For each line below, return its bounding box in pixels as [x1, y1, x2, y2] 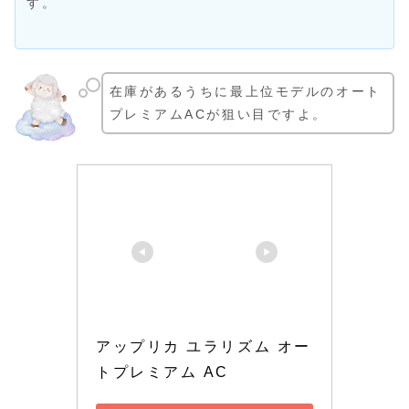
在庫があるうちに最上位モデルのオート [109, 84, 382, 100]
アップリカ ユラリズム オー [96, 338, 311, 354]
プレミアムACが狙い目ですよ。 [109, 107, 328, 122]
